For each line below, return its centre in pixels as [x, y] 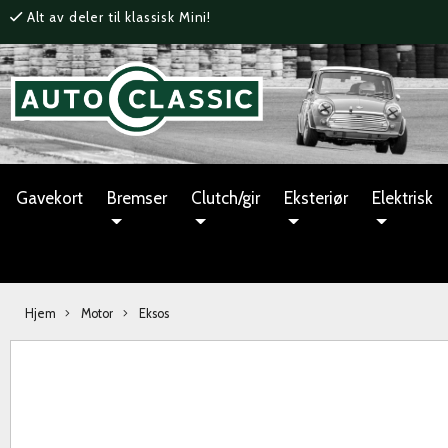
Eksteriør [316, 197]
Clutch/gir [225, 197]
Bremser [137, 197]
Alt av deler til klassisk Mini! [119, 17]
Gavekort [49, 197]
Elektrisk [402, 197]
